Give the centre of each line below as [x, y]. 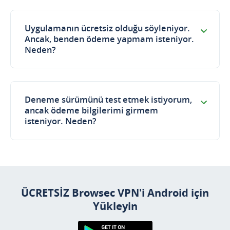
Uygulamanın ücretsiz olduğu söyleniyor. [108, 28]
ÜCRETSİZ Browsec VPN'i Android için [115, 193]
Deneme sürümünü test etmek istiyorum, [109, 100]
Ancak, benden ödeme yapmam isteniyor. [110, 39]
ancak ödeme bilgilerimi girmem [92, 111]
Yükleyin [115, 206]
